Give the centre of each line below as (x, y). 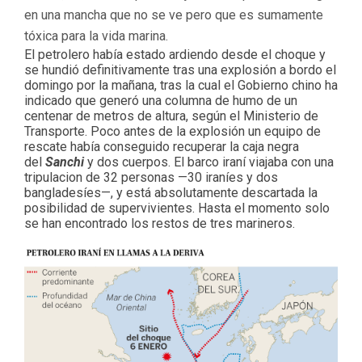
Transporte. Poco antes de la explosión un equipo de (173, 131)
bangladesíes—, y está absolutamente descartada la (171, 192)
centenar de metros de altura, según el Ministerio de (171, 116)
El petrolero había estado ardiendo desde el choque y (175, 54)
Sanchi (65, 162)
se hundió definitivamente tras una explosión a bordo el (180, 69)
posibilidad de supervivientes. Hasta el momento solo (177, 208)
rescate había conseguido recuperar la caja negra (162, 146)
